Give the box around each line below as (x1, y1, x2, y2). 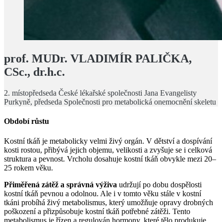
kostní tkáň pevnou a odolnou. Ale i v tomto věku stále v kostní (4, 189, 201, 198)
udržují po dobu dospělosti (117, 180, 202, 189)
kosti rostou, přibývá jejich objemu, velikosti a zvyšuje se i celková (4, 145, 212, 154)
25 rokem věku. (4, 163, 53, 172)
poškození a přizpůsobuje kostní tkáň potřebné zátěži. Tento (4, 207, 190, 216)
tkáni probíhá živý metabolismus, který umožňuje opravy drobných (4, 198, 213, 207)
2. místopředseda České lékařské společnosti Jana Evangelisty (4, 89, 197, 98)
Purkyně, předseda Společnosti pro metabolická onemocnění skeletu (4, 98, 216, 107)
